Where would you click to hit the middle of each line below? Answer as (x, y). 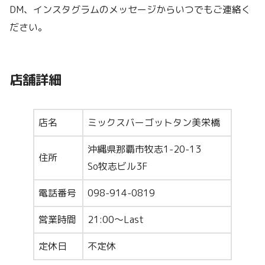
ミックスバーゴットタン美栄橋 (154, 122)
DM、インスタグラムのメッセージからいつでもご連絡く (130, 9)
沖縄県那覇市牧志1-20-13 (144, 149)
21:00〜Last (116, 219)
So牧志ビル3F (118, 166)
